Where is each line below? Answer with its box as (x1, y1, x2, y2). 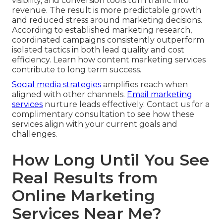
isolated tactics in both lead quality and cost (12, 45, 184, 55)
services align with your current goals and (12, 119, 177, 129)
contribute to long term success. (12, 65, 141, 75)
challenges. (12, 129, 57, 139)
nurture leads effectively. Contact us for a (43, 100, 210, 110)
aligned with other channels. (12, 90, 127, 100)
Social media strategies (12, 80, 101, 90)
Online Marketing (12, 186, 155, 206)
